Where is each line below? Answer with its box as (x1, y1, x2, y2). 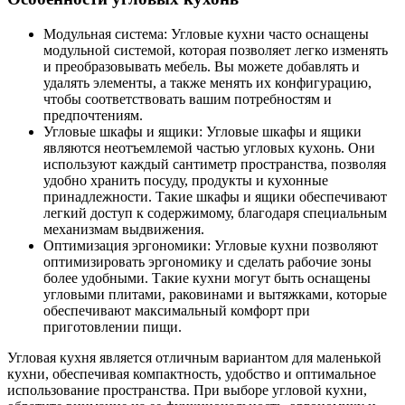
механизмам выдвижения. (43, 221, 204, 237)
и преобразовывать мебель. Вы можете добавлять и (43, 58, 360, 74)
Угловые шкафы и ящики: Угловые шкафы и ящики (43, 123, 362, 139)
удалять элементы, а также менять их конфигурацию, (43, 74, 372, 90)
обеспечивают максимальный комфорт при (43, 302, 310, 318)
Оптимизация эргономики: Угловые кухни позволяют (43, 237, 378, 253)
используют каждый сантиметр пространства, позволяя (43, 155, 386, 172)
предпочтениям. (43, 107, 143, 123)
